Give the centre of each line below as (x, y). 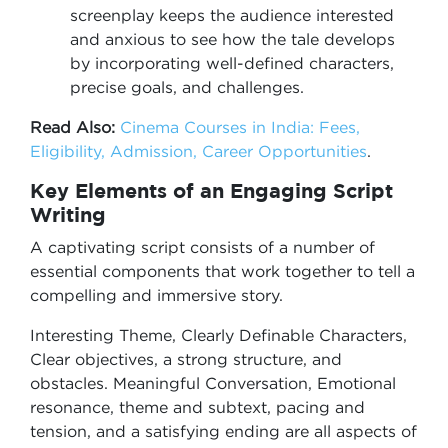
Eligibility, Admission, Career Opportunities (198, 151)
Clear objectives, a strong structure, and (186, 359)
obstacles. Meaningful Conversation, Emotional (213, 383)
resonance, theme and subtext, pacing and (197, 407)
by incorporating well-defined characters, (232, 63)
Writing (68, 214)
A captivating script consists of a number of (202, 247)
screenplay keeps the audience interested (232, 15)
